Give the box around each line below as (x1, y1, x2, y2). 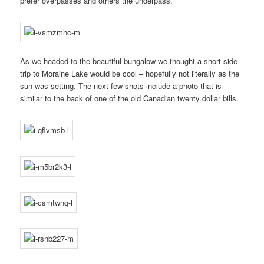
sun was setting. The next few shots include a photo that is (20, 80, 222, 91)
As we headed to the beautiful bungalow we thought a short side (20, 55, 238, 67)
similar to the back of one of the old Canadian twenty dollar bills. (20, 93, 239, 104)
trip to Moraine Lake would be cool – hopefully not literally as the (20, 68, 240, 79)
